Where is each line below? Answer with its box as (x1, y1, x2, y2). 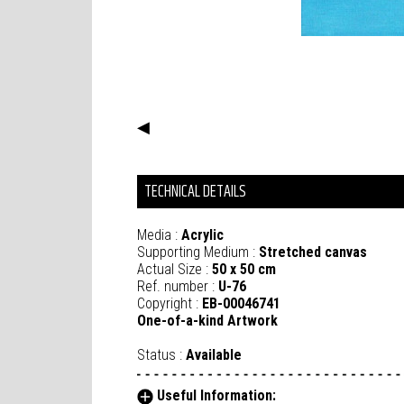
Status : (137, 346, 186, 364)
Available (186, 346, 242, 364)
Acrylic (181, 226, 224, 244)
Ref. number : (137, 278, 218, 296)
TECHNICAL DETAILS (144, 179, 246, 206)
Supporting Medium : (137, 243, 259, 262)
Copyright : (137, 295, 202, 313)
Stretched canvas (259, 243, 367, 262)
